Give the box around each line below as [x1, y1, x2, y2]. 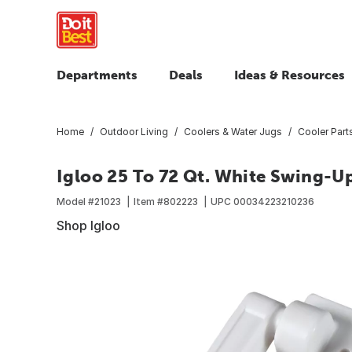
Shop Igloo [57, 217, 120, 233]
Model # [57, 195, 94, 207]
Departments [57, 68, 137, 82]
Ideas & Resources [234, 68, 345, 82]
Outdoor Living [100, 125, 168, 137]
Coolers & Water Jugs [184, 125, 282, 137]
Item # [134, 195, 163, 207]
